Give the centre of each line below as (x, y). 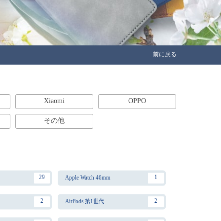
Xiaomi (54, 101)
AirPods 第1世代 (84, 201)
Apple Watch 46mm (88, 178)
